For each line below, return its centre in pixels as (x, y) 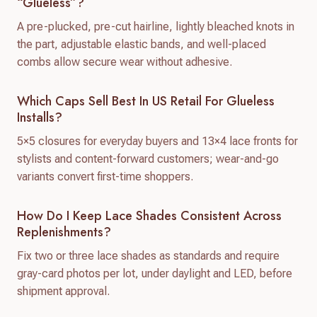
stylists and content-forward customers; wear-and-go (148, 158)
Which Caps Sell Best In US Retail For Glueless (146, 101)
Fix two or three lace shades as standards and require (148, 255)
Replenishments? (64, 232)
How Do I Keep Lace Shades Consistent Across (149, 215)
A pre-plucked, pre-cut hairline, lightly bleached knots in (156, 26)
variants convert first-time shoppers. (105, 176)
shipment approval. (63, 291)
